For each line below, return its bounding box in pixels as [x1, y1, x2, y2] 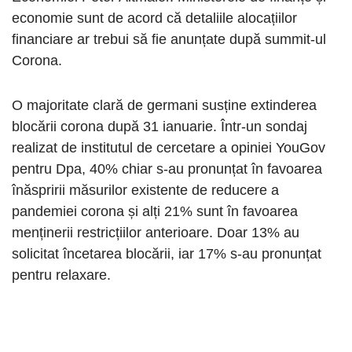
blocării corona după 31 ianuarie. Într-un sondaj [12, 119, 307, 135]
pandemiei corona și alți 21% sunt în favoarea [12, 203, 298, 220]
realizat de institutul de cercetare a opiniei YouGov [12, 140, 325, 156]
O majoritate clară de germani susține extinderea [12, 97, 317, 114]
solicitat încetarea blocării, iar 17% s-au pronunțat [12, 246, 321, 262]
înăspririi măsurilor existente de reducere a [12, 182, 279, 199]
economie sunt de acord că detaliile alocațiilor [12, 10, 297, 27]
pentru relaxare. [12, 267, 111, 284]
